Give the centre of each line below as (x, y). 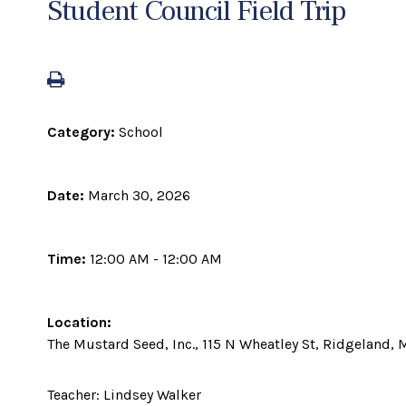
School (141, 132)
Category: (83, 132)
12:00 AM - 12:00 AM (156, 259)
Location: (79, 322)
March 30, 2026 (139, 195)
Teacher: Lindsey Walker (124, 395)
